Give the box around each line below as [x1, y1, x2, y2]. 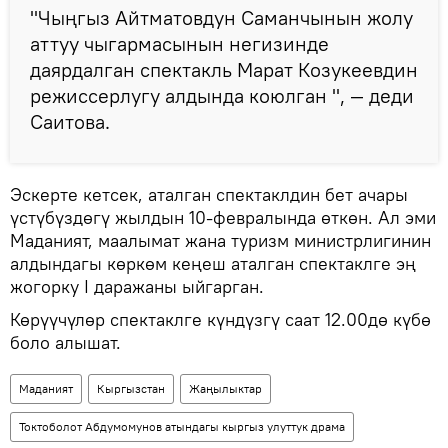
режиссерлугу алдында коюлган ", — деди [30, 82, 414, 108]
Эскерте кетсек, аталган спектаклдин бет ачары [10, 182, 408, 206]
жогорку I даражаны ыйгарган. [10, 274, 264, 298]
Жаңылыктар [189, 380, 262, 396]
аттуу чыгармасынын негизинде [30, 30, 329, 56]
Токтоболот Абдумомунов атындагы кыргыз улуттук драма [19, 418, 345, 434]
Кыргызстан [97, 380, 165, 396]
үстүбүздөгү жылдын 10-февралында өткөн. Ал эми [10, 205, 436, 229]
